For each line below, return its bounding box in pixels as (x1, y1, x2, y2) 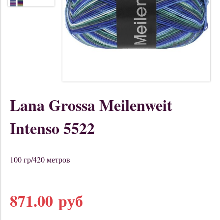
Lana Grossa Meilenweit (10, 93, 172, 117)
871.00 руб (10, 189, 83, 213)
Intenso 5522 (10, 116, 95, 140)
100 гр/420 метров (10, 154, 70, 165)
